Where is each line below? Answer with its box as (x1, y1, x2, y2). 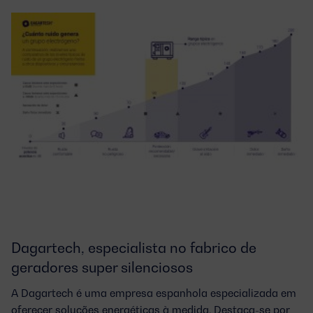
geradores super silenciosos (11, 259, 193, 277)
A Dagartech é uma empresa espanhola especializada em (11, 286, 296, 300)
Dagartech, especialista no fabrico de (11, 240, 256, 257)
